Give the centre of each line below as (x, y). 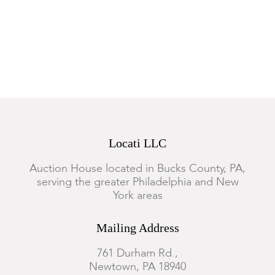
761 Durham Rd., (137, 254)
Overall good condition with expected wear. (100, 49)
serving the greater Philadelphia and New (137, 182)
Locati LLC (137, 143)
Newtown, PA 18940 (137, 267)
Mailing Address (137, 228)
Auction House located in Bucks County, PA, (137, 169)
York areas (137, 196)
